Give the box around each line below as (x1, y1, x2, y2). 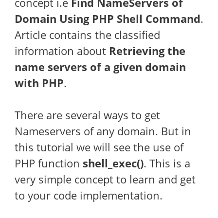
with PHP (15, 75, 64, 90)
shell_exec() (83, 156, 144, 170)
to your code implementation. (15, 188, 163, 202)
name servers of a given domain (15, 59, 186, 74)
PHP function (15, 156, 83, 170)
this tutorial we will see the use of (15, 140, 183, 154)
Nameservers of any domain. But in (15, 124, 191, 138)
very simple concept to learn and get (15, 172, 196, 186)
